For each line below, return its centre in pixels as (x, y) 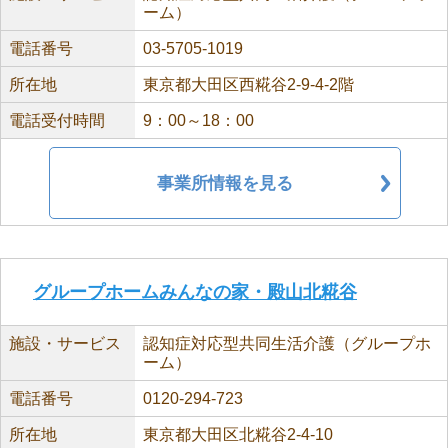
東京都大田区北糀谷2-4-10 (237, 434)
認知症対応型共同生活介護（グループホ (286, 343)
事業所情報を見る (225, 183)
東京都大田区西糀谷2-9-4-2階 (248, 84)
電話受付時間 (57, 120)
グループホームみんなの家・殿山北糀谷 (195, 292)
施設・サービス (65, 343)
